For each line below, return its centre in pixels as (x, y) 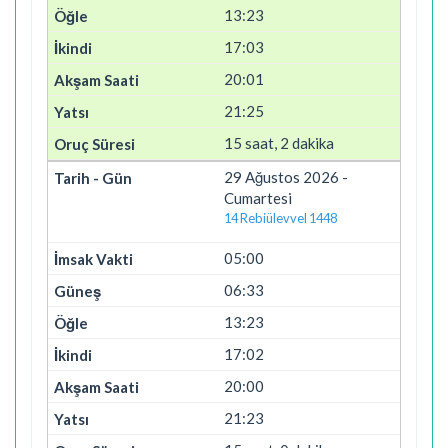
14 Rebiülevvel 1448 (280, 217)
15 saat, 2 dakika (279, 142)
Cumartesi (258, 197)
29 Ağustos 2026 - (286, 176)
